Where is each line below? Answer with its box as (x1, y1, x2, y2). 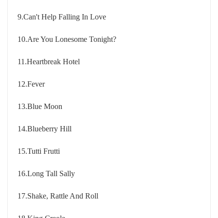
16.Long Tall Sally (18, 169, 75, 178)
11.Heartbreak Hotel (18, 57, 80, 66)
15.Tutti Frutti (18, 147, 60, 155)
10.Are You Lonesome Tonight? (18, 35, 116, 43)
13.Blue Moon (18, 102, 62, 110)
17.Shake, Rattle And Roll (18, 192, 98, 200)
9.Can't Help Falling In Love (18, 13, 106, 21)
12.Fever (18, 80, 45, 88)
